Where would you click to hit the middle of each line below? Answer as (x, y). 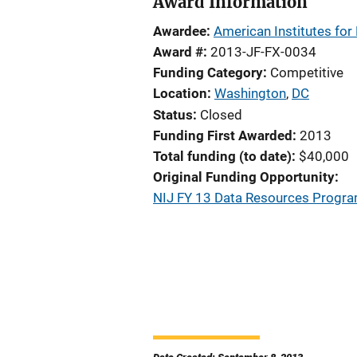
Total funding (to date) (222, 156)
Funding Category (208, 73)
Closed (221, 115)
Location (180, 93)
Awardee (180, 31)
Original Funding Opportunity (244, 177)
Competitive (307, 73)
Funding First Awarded (223, 135)
